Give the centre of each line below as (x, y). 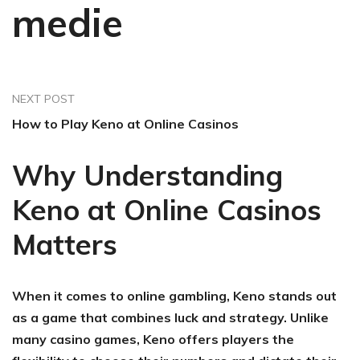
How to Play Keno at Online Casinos (125, 123)
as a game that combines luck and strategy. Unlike (170, 317)
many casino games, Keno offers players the (153, 339)
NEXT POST (43, 98)
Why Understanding (147, 175)
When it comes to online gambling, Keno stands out (174, 295)
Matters (65, 244)
